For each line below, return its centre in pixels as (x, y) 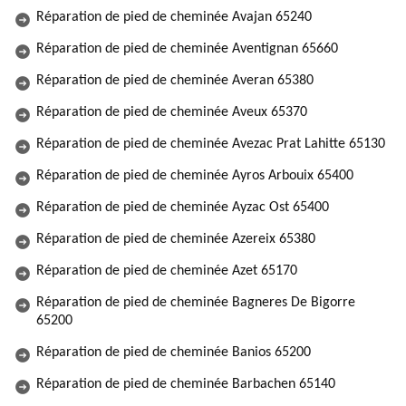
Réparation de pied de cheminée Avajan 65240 (174, 17)
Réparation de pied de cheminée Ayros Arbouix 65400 (195, 176)
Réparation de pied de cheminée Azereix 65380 (176, 239)
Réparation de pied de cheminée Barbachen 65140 (186, 384)
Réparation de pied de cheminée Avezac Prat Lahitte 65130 (211, 144)
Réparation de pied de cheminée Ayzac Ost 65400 (183, 208)
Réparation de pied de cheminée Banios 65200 (174, 353)
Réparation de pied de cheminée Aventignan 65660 (187, 49)
